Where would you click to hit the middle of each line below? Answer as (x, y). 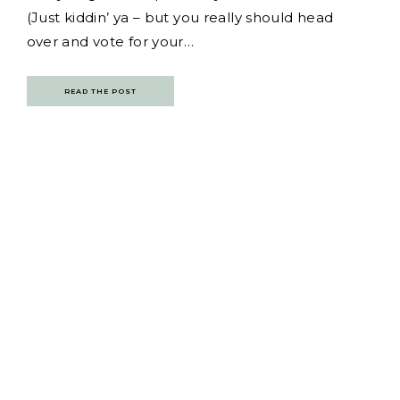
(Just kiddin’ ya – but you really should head (180, 17)
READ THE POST (100, 91)
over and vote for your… (110, 41)
